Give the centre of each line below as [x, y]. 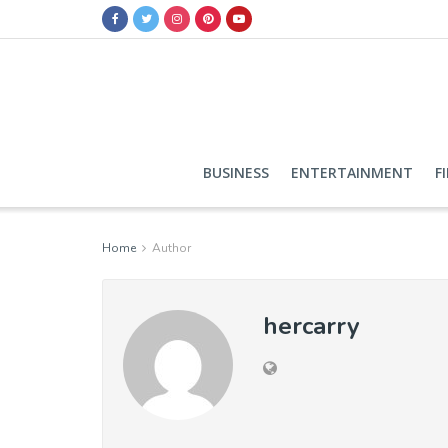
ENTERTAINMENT [351, 172]
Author [171, 248]
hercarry [311, 326]
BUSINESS [235, 172]
